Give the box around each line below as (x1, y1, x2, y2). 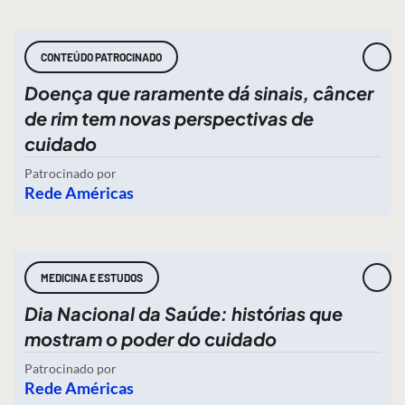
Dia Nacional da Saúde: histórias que (24, 302, 343, 325)
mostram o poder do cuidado (24, 327, 277, 350)
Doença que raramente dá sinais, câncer (24, 81, 373, 104)
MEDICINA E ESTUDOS (41, 271, 143, 284)
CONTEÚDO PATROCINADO (41, 51, 162, 63)
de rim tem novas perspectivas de (24, 107, 314, 129)
